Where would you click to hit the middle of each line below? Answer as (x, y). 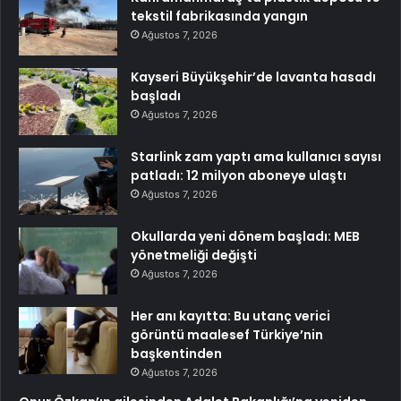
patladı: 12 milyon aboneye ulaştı (239, 175)
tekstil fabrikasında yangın (219, 16)
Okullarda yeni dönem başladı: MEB (245, 236)
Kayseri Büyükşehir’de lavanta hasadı (253, 77)
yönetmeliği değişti (194, 255)
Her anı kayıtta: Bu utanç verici (230, 316)
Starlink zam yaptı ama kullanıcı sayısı (256, 156)
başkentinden (176, 353)
